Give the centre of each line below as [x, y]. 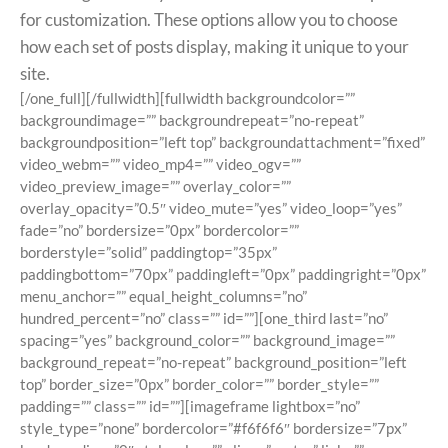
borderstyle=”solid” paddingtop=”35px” [148, 252]
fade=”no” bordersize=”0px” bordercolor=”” [159, 230]
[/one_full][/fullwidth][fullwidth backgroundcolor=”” [187, 98]
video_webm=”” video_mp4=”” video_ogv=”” [160, 164]
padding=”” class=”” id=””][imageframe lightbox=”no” [190, 406]
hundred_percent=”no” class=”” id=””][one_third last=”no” [204, 318]
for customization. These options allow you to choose [209, 20]
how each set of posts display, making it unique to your [214, 47]
